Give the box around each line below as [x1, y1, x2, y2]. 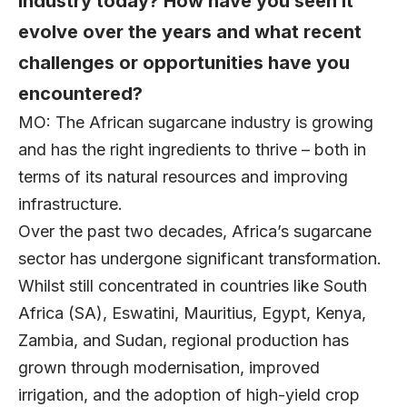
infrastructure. [18, 194, 132, 214]
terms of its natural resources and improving [18, 167, 348, 187]
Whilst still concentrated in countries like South [18, 276, 367, 296]
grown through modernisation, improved [18, 358, 320, 378]
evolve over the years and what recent [18, 21, 362, 44]
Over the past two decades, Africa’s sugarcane [18, 222, 372, 242]
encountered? [18, 83, 143, 105]
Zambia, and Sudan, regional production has [18, 331, 349, 351]
